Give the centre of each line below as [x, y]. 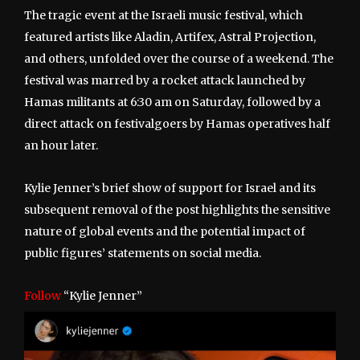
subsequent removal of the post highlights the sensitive [177, 210]
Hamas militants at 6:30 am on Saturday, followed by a [172, 102]
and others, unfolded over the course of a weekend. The [179, 59]
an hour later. [61, 146]
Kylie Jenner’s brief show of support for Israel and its [170, 188]
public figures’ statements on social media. [143, 254]
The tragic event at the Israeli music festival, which [164, 16]
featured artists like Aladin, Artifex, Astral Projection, [170, 37]
